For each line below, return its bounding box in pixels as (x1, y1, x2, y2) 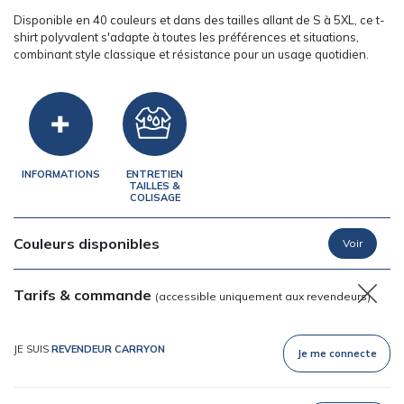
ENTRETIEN (126, 167, 184, 180)
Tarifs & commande (14, 285, 155, 304)
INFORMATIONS (21, 167, 100, 180)
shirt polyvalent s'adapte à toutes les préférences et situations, (14, 30, 359, 44)
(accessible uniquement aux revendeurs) (155, 289, 371, 303)
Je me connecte (297, 346, 377, 360)
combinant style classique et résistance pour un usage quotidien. (14, 47, 369, 61)
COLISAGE (129, 190, 180, 204)
